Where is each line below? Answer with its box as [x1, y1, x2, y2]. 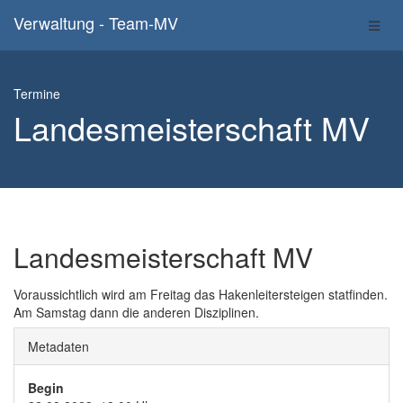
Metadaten [28, 337, 89, 355]
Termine [13, 85, 60, 103]
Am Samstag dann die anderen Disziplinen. [13, 303, 259, 321]
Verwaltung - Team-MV [13, 11, 178, 34]
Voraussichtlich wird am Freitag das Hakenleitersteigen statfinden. [13, 285, 388, 303]
